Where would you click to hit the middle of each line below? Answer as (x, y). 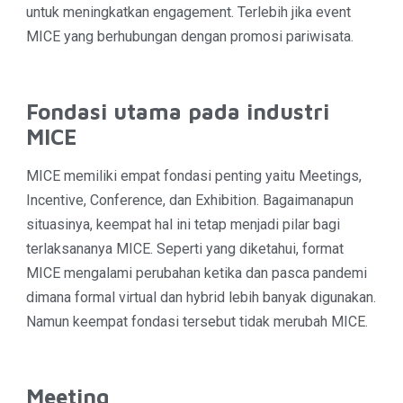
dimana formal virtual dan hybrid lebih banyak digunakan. (201, 297)
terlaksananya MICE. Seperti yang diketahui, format (184, 248)
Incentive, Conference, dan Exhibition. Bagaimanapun (189, 200)
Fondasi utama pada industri (177, 111)
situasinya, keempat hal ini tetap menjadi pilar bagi (183, 224)
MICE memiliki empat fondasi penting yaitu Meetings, (193, 175)
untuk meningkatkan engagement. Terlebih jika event (188, 12)
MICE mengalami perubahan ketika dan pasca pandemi (196, 273)
